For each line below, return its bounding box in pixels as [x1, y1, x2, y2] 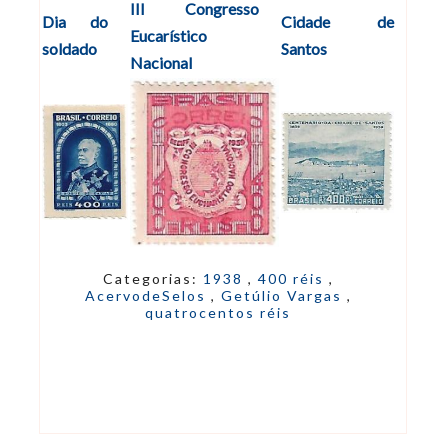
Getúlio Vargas [220, 287, 347, 305]
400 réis [257, 270, 329, 288]
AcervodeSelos [84, 287, 211, 305]
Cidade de [281, 12, 394, 32]
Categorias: [102, 270, 203, 288]
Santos [281, 39, 327, 59]
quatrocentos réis [145, 304, 291, 322]
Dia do [42, 12, 108, 32]
